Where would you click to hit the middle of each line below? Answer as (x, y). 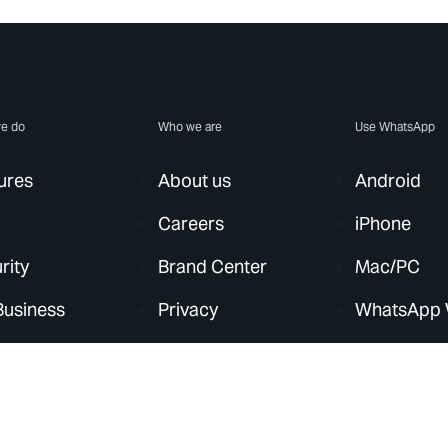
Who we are (190, 126)
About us (195, 180)
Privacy (188, 309)
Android (388, 180)
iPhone (383, 223)
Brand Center (213, 266)
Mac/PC (388, 266)
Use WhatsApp (395, 126)
